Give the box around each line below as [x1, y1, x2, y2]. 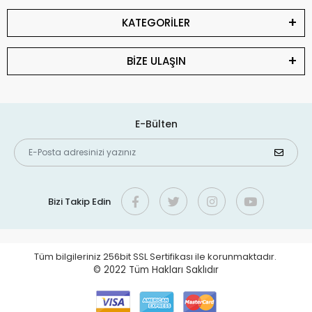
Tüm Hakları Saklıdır [129, 263, 219, 276]
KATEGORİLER [122, 15, 190, 30]
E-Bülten [134, 117, 178, 131]
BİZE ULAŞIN [126, 54, 186, 68]
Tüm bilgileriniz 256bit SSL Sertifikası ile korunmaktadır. [33, 250, 279, 263]
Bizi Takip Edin [48, 194, 111, 208]
